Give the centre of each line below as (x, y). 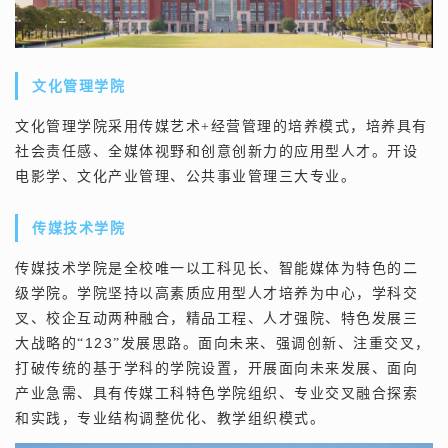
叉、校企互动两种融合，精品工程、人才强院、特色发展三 (216, 319)
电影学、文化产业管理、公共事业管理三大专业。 (185, 177)
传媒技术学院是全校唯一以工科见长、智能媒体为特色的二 (216, 269)
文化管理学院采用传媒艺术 (108, 127)
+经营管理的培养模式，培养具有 (314, 127)
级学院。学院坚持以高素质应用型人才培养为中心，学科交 (216, 294)
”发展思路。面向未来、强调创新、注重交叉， (272, 344)
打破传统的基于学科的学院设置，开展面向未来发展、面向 (216, 369)
